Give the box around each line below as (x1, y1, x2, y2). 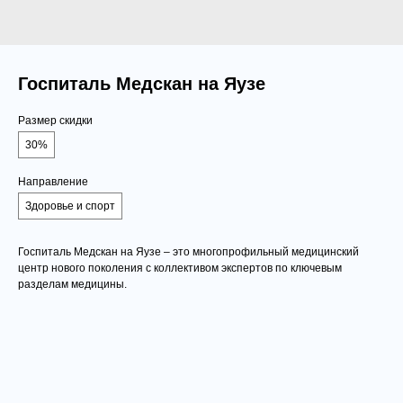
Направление (18, 175, 88, 188)
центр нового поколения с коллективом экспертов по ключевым (18, 262, 342, 274)
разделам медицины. (18, 278, 127, 291)
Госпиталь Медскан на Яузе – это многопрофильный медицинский (18, 246, 359, 258)
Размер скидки (18, 114, 93, 127)
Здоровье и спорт (25, 200, 115, 212)
